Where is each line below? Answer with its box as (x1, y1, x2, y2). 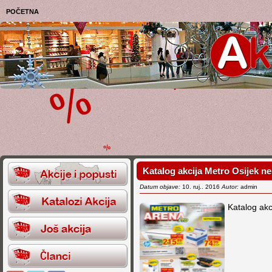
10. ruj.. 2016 (180, 183, 222, 190)
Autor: (222, 183, 239, 190)
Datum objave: (140, 183, 180, 190)
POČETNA (6, 8, 39, 15)
